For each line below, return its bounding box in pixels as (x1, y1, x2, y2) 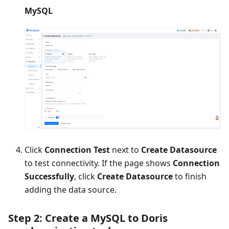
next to (110, 144, 141, 155)
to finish (173, 170, 207, 182)
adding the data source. (25, 184, 117, 195)
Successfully (25, 170, 74, 182)
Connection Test (44, 144, 110, 155)
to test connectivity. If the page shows (25, 157, 173, 169)
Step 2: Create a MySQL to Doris (8, 211, 168, 225)
